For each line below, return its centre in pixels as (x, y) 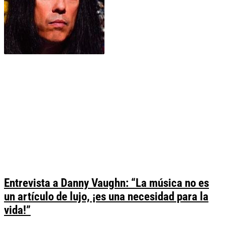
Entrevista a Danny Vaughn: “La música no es (106, 183)
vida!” (17, 210)
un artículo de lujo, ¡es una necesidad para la (106, 197)
